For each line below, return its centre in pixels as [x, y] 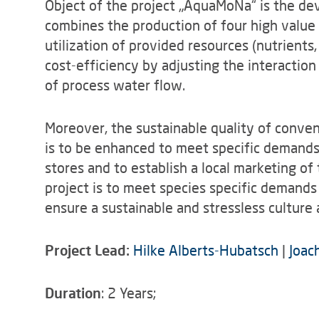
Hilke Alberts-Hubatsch [206, 250]
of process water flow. [115, 85]
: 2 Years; [129, 293]
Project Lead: [89, 250]
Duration [73, 293]
